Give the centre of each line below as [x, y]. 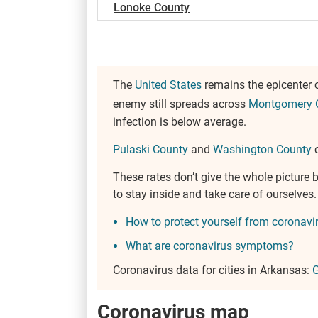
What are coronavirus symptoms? [210, 246]
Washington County [262, 149]
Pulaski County [150, 149]
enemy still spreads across [181, 104]
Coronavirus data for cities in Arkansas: [213, 270]
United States [168, 85]
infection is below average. [180, 121]
